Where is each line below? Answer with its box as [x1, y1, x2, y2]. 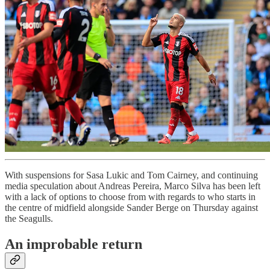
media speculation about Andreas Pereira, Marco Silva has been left [5, 181, 260, 192]
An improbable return [5, 236, 142, 253]
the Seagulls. [5, 213, 53, 224]
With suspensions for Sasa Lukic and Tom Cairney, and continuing [5, 170, 258, 181]
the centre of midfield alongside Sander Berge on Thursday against [5, 202, 258, 213]
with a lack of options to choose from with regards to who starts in [5, 192, 256, 202]
